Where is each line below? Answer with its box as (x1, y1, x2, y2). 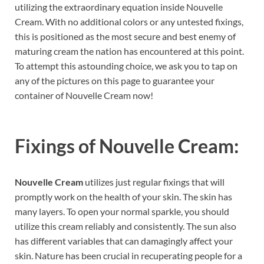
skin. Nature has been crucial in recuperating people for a (15, 250, 242, 262)
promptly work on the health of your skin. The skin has (15, 191, 232, 203)
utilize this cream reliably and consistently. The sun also (15, 220, 236, 232)
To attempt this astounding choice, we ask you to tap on (15, 60, 237, 71)
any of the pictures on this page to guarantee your (15, 74, 214, 86)
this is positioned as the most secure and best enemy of (15, 30, 236, 42)
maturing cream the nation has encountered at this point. (15, 45, 244, 57)
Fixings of (15, 134, 99, 157)
